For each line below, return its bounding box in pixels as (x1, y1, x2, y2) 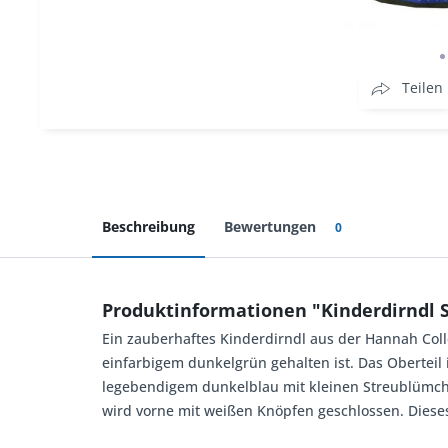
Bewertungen (224, 217, 320, 236)
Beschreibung (102, 217, 195, 236)
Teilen (402, 78, 444, 97)
